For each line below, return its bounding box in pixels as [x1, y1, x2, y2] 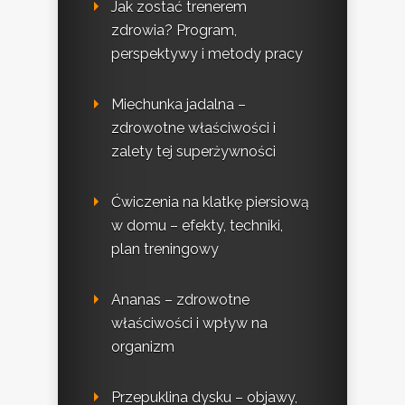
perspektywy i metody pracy [111, 45, 303, 63]
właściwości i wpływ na [111, 315, 268, 333]
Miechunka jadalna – [111, 96, 246, 114]
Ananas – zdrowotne [111, 291, 250, 309]
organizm [111, 338, 174, 356]
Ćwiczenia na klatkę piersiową [111, 193, 309, 212]
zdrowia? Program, [111, 22, 237, 40]
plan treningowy [111, 240, 219, 259]
